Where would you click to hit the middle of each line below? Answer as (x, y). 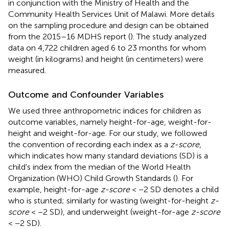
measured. (27, 70)
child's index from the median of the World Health (99, 167)
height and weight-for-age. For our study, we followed (108, 133)
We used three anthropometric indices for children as (105, 110)
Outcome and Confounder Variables (86, 94)
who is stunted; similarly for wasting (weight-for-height (109, 200)
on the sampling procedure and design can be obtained (108, 25)
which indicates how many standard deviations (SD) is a (108, 155)
